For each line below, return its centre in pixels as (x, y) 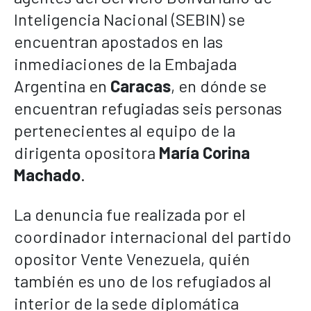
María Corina (204, 152)
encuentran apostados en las (118, 41)
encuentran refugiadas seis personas (148, 108)
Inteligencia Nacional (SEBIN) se (129, 19)
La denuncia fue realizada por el (130, 214)
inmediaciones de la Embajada (125, 63)
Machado (47, 174)
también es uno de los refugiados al (143, 280)
